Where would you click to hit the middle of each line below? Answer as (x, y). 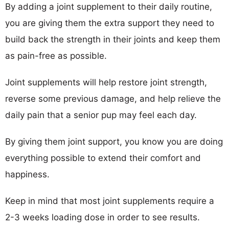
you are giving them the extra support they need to (110, 23)
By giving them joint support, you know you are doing (114, 141)
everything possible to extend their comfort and (103, 158)
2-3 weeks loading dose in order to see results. (102, 217)
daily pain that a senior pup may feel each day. (101, 115)
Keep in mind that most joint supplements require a (110, 201)
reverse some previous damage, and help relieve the (113, 98)
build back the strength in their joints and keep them (113, 39)
